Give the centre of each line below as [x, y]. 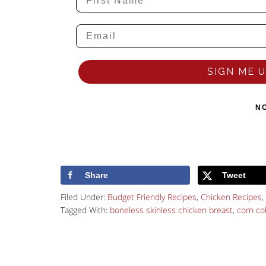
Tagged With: [85, 210]
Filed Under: [84, 197]
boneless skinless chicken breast [171, 210]
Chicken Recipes [231, 197]
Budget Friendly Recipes [152, 197]
